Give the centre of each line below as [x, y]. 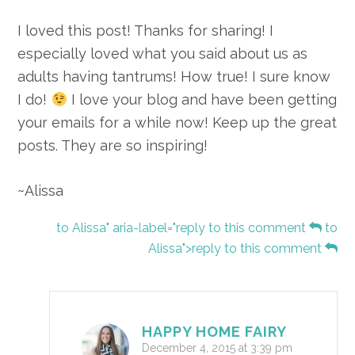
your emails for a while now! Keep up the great [177, 123]
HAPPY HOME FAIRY [215, 332]
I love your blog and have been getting [202, 100]
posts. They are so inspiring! [113, 146]
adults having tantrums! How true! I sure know [174, 77]
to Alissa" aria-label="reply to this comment [182, 228]
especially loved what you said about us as [163, 54]
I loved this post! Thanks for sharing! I [146, 31]
